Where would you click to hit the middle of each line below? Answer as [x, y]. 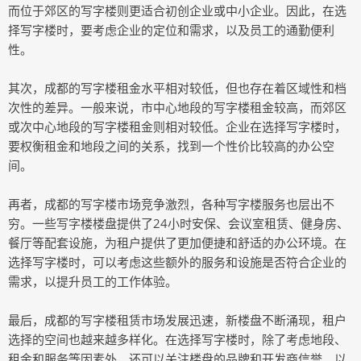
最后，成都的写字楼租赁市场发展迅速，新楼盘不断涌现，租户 [177, 320]
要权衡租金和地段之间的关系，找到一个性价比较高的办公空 [171, 146]
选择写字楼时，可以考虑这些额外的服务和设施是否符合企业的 [177, 262]
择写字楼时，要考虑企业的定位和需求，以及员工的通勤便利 [171, 30]
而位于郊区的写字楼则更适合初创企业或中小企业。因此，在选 [177, 10]
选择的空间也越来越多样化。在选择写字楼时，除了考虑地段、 [177, 339]
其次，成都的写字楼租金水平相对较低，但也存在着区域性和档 [177, 88]
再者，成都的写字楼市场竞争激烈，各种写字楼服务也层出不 [171, 204]
